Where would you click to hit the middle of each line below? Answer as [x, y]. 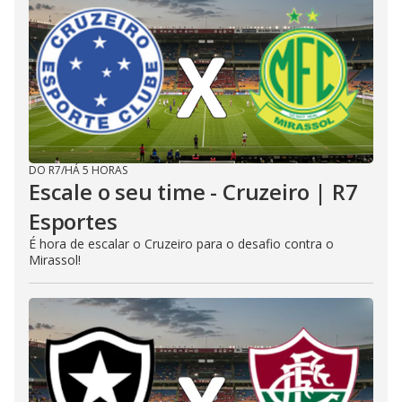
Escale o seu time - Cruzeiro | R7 [193, 192]
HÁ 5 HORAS [96, 170]
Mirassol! [55, 260]
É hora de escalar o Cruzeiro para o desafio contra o [181, 244]
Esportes [73, 221]
